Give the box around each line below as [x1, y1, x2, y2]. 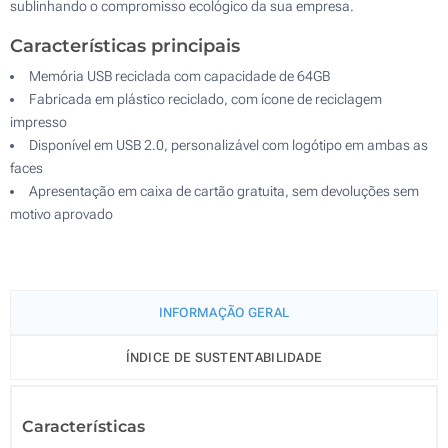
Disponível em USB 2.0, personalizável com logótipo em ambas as [29, 136, 428, 153]
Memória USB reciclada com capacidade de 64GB [29, 67, 330, 84]
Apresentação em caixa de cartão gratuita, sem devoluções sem [29, 182, 419, 199]
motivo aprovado [10, 205, 113, 222]
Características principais [10, 34, 240, 57]
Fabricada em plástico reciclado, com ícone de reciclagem [29, 90, 382, 107]
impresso [10, 113, 67, 130]
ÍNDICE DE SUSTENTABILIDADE [125, 349, 323, 365]
